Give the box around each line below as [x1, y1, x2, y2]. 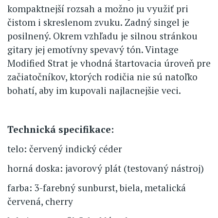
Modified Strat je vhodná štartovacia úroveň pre [7, 56, 211, 69]
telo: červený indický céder [7, 142, 122, 155]
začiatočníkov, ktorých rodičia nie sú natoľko [7, 70, 198, 83]
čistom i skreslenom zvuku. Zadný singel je [7, 16, 189, 28]
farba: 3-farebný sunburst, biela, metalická [7, 181, 186, 194]
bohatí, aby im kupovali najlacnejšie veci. [7, 84, 181, 96]
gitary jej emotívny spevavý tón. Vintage [7, 43, 179, 55]
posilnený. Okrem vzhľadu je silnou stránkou [7, 29, 198, 42]
